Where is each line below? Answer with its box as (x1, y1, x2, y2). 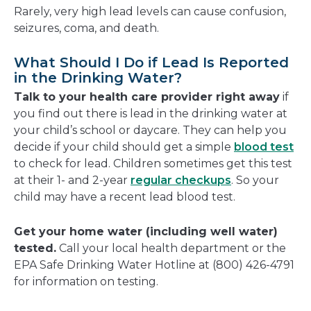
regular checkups (131, 173, 231, 187)
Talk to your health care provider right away (14, 90, 280, 103)
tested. (14, 241, 56, 255)
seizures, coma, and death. (14, 21, 159, 35)
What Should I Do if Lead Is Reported (14, 53, 289, 71)
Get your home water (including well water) (14, 224, 278, 238)
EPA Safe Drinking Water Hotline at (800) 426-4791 (14, 258, 294, 271)
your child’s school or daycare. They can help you (14, 123, 287, 137)
